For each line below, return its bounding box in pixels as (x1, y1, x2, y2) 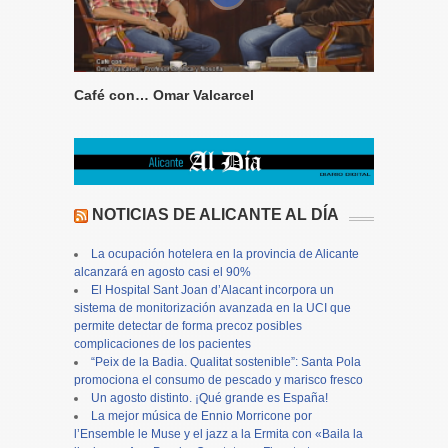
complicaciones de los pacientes (74, 337, 251, 352)
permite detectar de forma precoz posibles (74, 319, 302, 334)
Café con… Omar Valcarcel (74, 87, 254, 104)
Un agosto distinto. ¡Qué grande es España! (91, 391, 328, 406)
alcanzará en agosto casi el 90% (74, 265, 251, 280)
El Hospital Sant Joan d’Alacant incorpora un (91, 283, 334, 298)
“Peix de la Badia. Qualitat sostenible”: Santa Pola (91, 355, 361, 370)
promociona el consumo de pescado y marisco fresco (74, 373, 363, 388)
